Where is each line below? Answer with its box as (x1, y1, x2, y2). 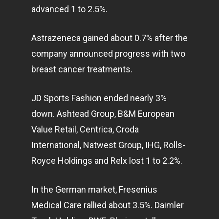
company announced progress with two (31, 48, 185, 59)
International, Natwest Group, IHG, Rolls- (31, 140, 185, 150)
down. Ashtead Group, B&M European (31, 109, 175, 119)
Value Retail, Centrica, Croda (31, 124, 139, 134)
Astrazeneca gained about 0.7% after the (31, 33, 188, 43)
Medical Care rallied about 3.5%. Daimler (31, 200, 184, 210)
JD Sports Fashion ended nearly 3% (31, 93, 167, 103)
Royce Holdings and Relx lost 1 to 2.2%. (31, 155, 182, 166)
